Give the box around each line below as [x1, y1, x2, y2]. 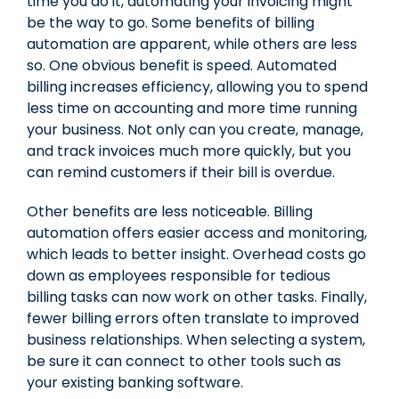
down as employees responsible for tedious [27, 265, 330, 286]
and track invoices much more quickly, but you [27, 140, 351, 161]
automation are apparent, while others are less [27, 33, 357, 54]
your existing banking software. [27, 371, 243, 393]
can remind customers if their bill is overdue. [27, 161, 335, 183]
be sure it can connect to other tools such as [27, 350, 341, 371]
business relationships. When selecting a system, [27, 329, 365, 350]
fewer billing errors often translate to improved [27, 307, 359, 329]
